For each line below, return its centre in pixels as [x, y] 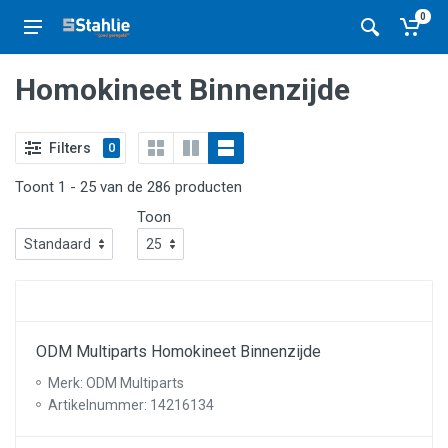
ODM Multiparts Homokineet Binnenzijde [178, 351]
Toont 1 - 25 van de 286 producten [128, 187]
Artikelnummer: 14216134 [131, 405]
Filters [70, 147]
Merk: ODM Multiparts [116, 383]
